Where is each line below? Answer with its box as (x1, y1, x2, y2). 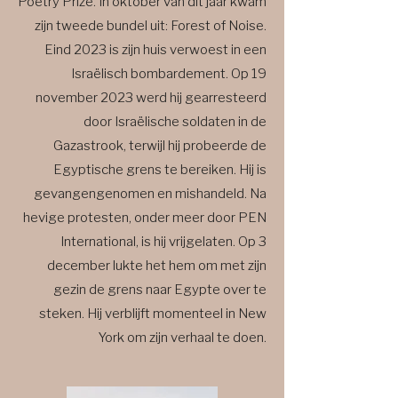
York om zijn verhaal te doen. (98, 330, 267, 346)
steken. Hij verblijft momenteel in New (39, 306, 267, 322)
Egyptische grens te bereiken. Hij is (53, 162, 267, 178)
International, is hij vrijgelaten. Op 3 (60, 234, 267, 250)
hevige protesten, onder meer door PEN (23, 210, 267, 226)
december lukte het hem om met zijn (47, 258, 267, 274)
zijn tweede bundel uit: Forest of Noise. (35, 18, 267, 34)
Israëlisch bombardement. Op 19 (71, 66, 267, 82)
